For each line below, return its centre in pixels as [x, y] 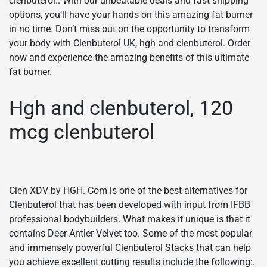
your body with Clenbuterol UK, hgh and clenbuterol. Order [130, 43]
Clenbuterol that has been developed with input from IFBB [130, 205]
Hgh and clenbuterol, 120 [121, 108]
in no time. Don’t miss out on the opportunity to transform [129, 29]
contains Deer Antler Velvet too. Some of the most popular [131, 234]
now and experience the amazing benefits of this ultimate [129, 57]
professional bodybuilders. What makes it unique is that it [130, 219]
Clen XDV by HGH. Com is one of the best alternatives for [128, 191]
